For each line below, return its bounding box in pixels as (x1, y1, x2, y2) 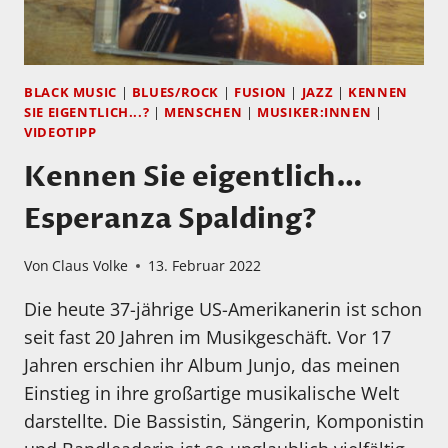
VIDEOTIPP (24, 124, 97, 142)
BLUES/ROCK (131, 84, 220, 102)
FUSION (234, 84, 287, 102)
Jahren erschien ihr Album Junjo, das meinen (24, 353, 400, 378)
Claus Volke (52, 256, 129, 276)
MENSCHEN (164, 104, 243, 122)
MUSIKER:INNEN (257, 104, 372, 122)
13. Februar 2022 (148, 256, 262, 276)
